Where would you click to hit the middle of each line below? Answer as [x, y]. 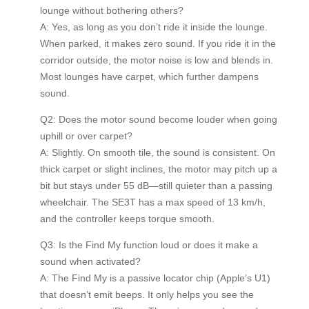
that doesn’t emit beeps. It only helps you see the [147, 294]
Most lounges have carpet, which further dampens [149, 76]
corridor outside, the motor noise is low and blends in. [157, 60]
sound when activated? [90, 261]
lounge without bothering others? [112, 10]
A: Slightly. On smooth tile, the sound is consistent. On [158, 152]
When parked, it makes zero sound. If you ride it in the [158, 43]
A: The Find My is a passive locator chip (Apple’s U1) [155, 278]
